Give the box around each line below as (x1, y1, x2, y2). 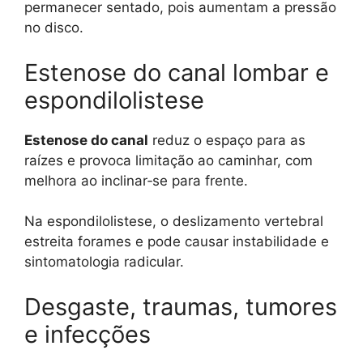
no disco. (24, 19, 83, 36)
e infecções (24, 319, 151, 348)
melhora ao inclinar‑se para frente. (24, 172, 248, 189)
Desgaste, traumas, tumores (24, 292, 337, 321)
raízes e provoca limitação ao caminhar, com (24, 152, 313, 169)
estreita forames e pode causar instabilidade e (24, 233, 329, 250)
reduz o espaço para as (148, 131, 305, 148)
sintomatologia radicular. (24, 254, 184, 271)
